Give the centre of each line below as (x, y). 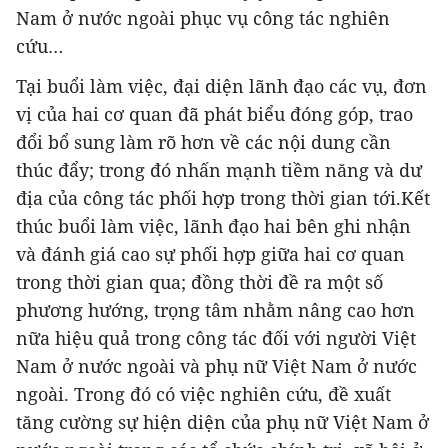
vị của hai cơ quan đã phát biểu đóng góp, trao (214, 113)
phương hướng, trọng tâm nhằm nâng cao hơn (215, 309)
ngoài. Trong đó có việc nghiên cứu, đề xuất (203, 393)
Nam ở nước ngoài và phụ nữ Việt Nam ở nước (216, 365)
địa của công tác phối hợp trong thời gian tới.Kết (223, 197)
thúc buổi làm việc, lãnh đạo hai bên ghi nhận (213, 225)
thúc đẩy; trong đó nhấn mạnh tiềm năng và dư (219, 169)
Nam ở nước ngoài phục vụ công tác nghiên (203, 17)
